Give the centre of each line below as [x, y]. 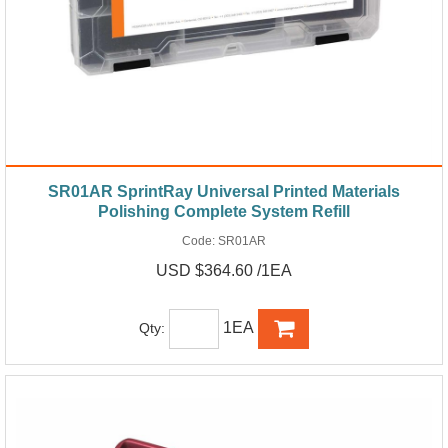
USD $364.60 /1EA [224, 270]
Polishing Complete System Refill [224, 211]
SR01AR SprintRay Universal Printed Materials [224, 191]
